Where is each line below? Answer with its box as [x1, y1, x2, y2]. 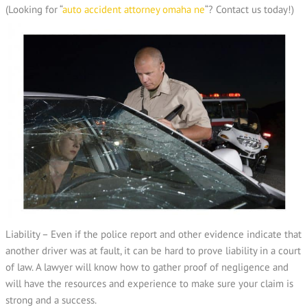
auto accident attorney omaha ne [62, 3, 205, 16]
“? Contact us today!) [205, 3, 294, 16]
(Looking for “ [5, 3, 62, 16]
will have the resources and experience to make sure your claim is [5, 276, 293, 290]
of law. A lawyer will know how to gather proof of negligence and [5, 260, 288, 273]
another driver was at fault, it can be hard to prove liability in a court [5, 243, 301, 257]
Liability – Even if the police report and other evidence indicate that [5, 227, 302, 241]
